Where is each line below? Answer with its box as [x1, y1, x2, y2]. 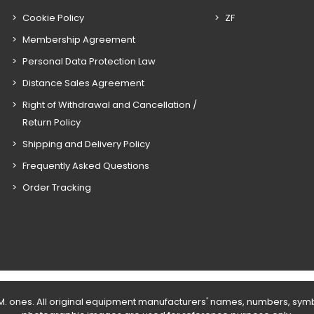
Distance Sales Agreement [22, 76, 145, 90]
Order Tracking [22, 181, 92, 194]
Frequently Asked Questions [22, 159, 150, 172]
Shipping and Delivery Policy [22, 137, 151, 151]
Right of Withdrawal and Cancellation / [22, 98, 198, 111]
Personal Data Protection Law [22, 55, 156, 68]
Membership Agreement [22, 33, 136, 46]
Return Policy [22, 116, 81, 129]
